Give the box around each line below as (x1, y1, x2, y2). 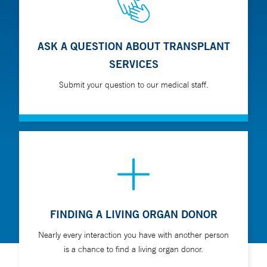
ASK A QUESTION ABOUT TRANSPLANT (37, 39, 230, 53)
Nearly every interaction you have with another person (38, 229, 229, 241)
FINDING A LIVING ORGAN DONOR (49, 207, 218, 221)
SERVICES (108, 57, 159, 71)
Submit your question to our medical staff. (58, 79, 209, 91)
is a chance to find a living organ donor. (64, 244, 203, 255)
